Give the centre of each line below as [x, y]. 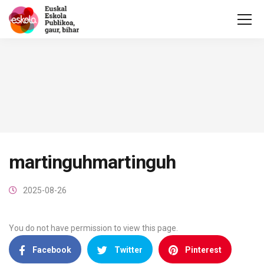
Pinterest [203, 250]
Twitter [128, 250]
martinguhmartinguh [92, 162]
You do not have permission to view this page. [93, 228]
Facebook [52, 250]
